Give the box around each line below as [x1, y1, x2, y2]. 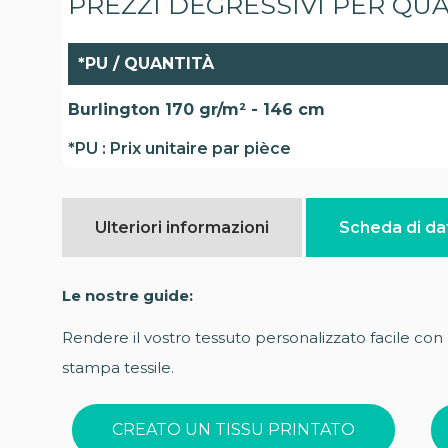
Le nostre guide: [62, 286, 193, 306]
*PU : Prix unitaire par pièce [68, 138, 291, 158]
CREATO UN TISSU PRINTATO [112, 420, 355, 440]
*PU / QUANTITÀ [78, 53, 214, 73]
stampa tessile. [62, 358, 174, 378]
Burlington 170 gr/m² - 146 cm [68, 99, 325, 119]
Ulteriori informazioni [95, 217, 269, 237]
